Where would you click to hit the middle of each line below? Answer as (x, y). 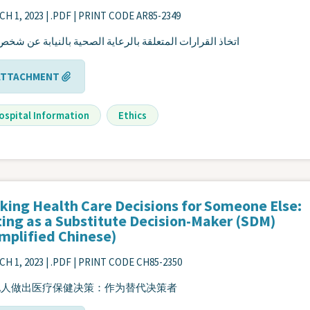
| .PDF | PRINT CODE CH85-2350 (114, 262)
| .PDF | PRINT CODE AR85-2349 (113, 16)
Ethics (133, 116)
